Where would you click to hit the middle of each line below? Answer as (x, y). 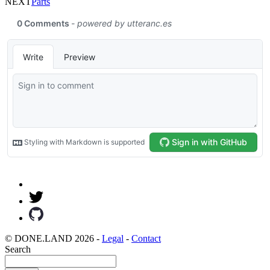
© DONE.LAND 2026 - (53, 238)
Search (18, 249)
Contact (146, 238)
